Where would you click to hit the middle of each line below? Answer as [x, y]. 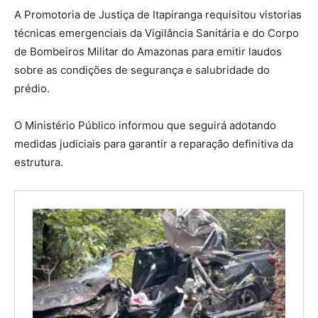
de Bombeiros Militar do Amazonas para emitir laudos [148, 51]
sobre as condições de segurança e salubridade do [142, 70]
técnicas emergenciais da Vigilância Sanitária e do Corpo [157, 33]
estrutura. [39, 162]
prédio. [32, 88]
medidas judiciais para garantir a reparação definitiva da [154, 143]
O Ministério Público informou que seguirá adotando [145, 125]
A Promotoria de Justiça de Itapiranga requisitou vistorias [158, 14]
